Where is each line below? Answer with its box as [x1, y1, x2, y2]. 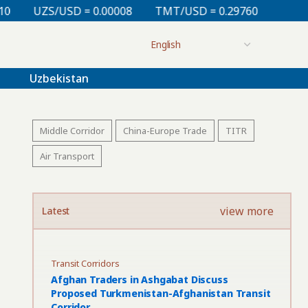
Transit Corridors [51, 257, 120, 269]
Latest [42, 204, 70, 217]
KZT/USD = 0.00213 [190, 3, 290, 19]
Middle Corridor [40, 124, 105, 137]
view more [219, 203, 274, 219]
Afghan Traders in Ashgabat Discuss [51, 273, 228, 286]
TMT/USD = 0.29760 [67, 3, 170, 19]
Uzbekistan [29, 70, 89, 86]
